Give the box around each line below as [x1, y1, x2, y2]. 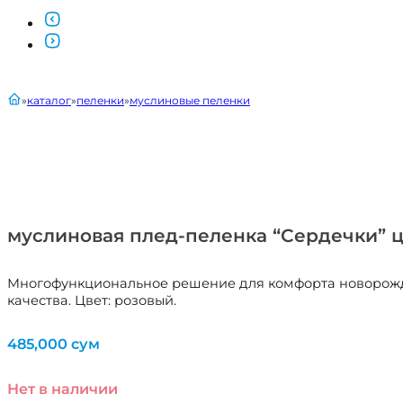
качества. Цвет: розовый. [7, 291, 176, 309]
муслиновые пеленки [130, 94, 250, 108]
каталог [27, 94, 71, 108]
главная [6, 91, 51, 105]
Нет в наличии [7, 380, 118, 399]
